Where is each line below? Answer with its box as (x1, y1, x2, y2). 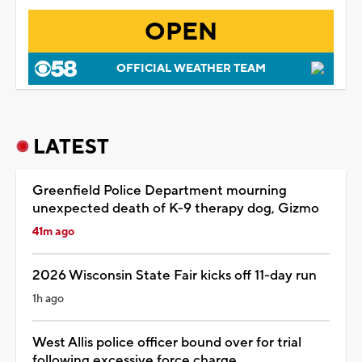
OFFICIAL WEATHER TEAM (116, 61, 266, 76)
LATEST (33, 133, 109, 160)
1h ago (32, 291, 64, 306)
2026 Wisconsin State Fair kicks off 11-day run (32, 266, 317, 284)
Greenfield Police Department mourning (32, 181, 287, 200)
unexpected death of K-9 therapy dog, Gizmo (32, 199, 319, 217)
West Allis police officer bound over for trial (32, 333, 301, 351)
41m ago (32, 224, 74, 239)
